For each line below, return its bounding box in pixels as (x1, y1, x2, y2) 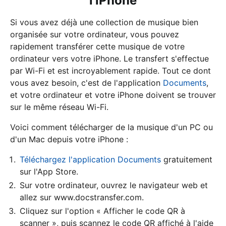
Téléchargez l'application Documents (20, 154, 161, 164)
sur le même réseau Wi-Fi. (10, 101, 108, 112)
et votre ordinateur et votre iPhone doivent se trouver (10, 89, 216, 100)
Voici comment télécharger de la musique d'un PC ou (10, 122, 213, 132)
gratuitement (161, 154, 212, 164)
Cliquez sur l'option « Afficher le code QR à (20, 205, 185, 216)
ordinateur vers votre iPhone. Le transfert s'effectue (10, 53, 209, 64)
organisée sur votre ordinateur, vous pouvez (10, 29, 179, 39)
